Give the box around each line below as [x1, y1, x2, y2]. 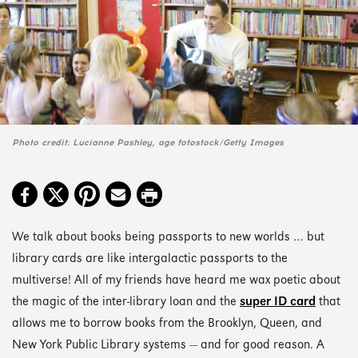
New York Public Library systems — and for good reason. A [12, 340, 324, 352]
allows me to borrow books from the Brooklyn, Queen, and [12, 318, 322, 331]
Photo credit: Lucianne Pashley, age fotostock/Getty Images [12, 137, 284, 147]
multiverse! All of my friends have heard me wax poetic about [12, 275, 340, 288]
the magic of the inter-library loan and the [12, 296, 240, 309]
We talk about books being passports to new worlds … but [12, 232, 324, 245]
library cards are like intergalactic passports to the [12, 253, 288, 266]
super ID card [240, 296, 316, 309]
